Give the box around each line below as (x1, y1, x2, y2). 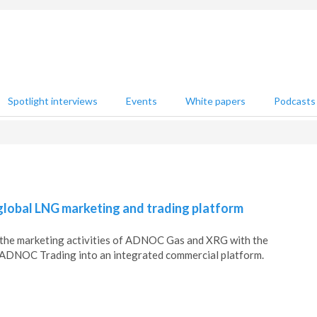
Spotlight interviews (8, 95, 98, 107)
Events (126, 95, 157, 107)
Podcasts (274, 95, 316, 107)
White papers (185, 95, 246, 107)
